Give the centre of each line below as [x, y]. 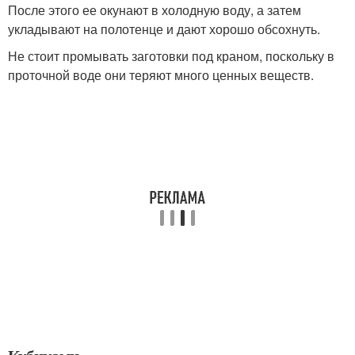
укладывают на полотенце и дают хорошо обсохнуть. [164, 29]
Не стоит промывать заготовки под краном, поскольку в [171, 56]
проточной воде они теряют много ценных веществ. [161, 75]
